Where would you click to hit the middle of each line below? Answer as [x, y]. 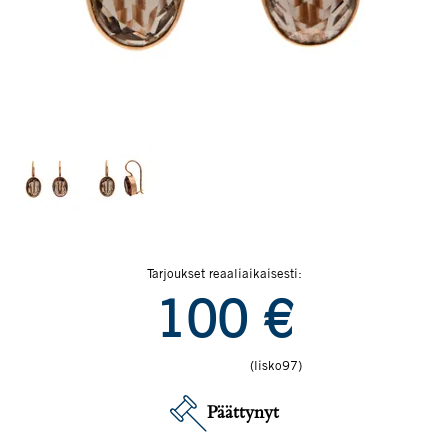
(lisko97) [275, 365]
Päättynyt [242, 413]
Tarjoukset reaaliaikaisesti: [224, 273]
